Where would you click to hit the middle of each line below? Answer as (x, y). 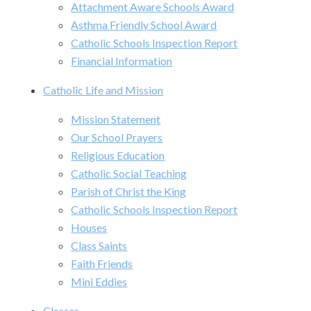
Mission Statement (116, 119)
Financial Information (122, 61)
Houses (89, 228)
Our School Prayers (117, 137)
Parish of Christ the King (129, 192)
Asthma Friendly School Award (144, 25)
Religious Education (118, 155)
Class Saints (99, 246)
